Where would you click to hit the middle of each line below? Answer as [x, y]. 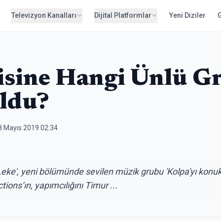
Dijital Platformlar [123, 15]
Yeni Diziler [187, 15]
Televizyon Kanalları [44, 15]
